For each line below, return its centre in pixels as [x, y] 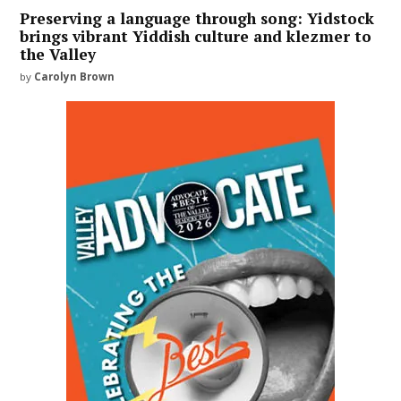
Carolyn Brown [75, 76]
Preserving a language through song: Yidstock [197, 19]
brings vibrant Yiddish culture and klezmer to [196, 37]
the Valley [58, 55]
